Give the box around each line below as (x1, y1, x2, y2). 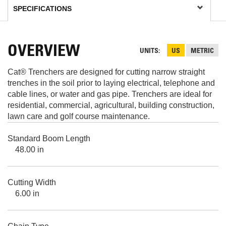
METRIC (191, 47, 214, 55)
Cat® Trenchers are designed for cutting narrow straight (8, 67, 205, 76)
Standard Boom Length (8, 134, 90, 143)
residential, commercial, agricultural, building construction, (8, 100, 214, 109)
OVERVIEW (8, 44, 80, 61)
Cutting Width (8, 178, 56, 187)
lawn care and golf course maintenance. (8, 111, 150, 121)
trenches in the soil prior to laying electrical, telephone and (8, 78, 215, 87)
